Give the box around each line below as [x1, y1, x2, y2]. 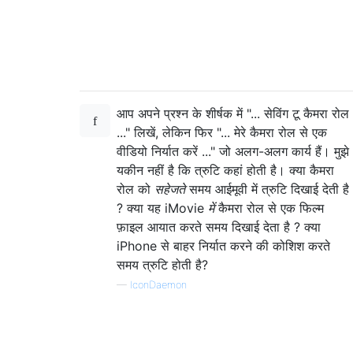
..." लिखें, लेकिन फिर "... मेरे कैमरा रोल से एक [117, 124, 327, 140]
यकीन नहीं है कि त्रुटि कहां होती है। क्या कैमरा [117, 162, 334, 178]
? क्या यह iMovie [117, 199, 208, 216]
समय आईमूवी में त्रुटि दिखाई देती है [185, 180, 349, 197]
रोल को [117, 180, 154, 197]
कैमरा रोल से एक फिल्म [214, 199, 324, 216]
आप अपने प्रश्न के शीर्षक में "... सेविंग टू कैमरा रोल [117, 105, 349, 121]
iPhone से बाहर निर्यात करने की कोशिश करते [117, 237, 330, 254]
